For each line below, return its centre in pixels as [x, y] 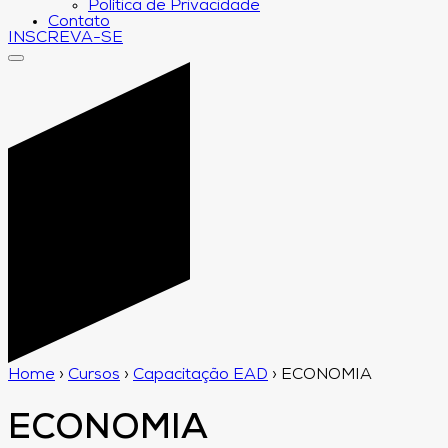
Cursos [94, 374]
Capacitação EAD [200, 374]
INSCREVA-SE [65, 38]
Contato [79, 22]
